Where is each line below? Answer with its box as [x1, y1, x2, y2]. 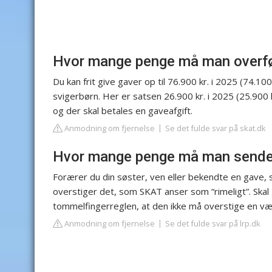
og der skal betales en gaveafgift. [53, 104, 192, 117]
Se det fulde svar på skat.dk [165, 123, 266, 134]
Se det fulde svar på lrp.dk [165, 218, 260, 229]
